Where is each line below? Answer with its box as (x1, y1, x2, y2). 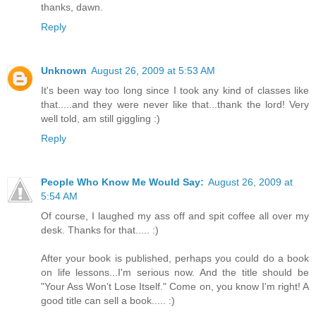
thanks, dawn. (41, 1, 103, 13)
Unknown (41, 65, 87, 77)
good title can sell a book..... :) (41, 295, 175, 307)
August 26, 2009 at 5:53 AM (91, 65, 215, 77)
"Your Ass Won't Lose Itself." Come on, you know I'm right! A (41, 281, 309, 293)
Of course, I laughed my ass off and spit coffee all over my (41, 210, 309, 222)
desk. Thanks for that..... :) (41, 224, 159, 236)
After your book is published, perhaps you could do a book (41, 253, 309, 265)
